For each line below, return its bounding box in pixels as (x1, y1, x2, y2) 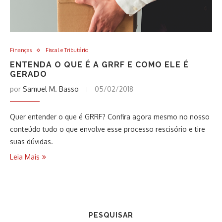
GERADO (10, 69, 47, 79)
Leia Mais (10, 153, 40, 161)
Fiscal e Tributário (46, 47, 88, 54)
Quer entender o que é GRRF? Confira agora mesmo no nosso (10, 112, 210, 121)
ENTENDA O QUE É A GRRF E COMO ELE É (10, 60, 189, 69)
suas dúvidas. (10, 137, 53, 146)
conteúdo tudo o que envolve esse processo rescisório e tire (10, 125, 205, 133)
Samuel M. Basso (23, 85, 79, 93)
